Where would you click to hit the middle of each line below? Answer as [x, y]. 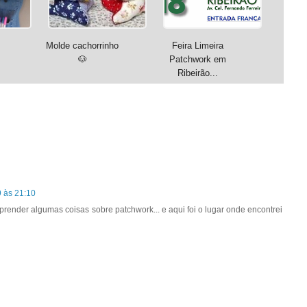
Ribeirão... [197, 73]
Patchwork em [197, 60]
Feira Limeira [197, 46]
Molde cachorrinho [82, 46]
